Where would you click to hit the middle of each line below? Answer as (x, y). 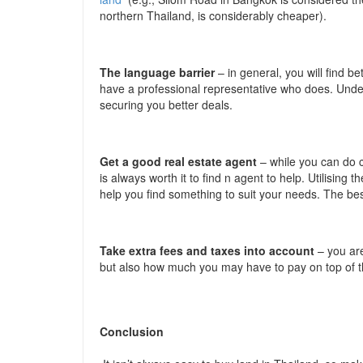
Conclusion (132, 331)
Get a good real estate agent (180, 161)
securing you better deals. (166, 105)
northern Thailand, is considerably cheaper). (213, 15)
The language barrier (159, 72)
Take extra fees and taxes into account (209, 250)
